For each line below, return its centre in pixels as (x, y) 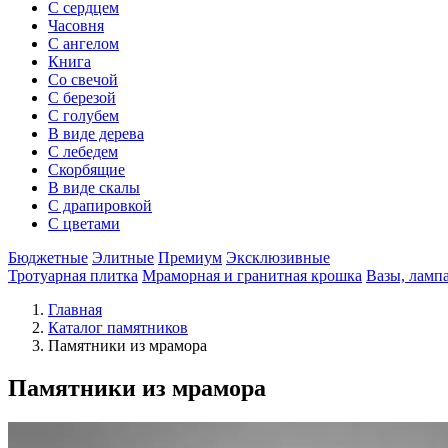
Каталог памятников (118, 327)
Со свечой (83, 79)
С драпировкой (100, 205)
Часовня (76, 25)
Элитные (123, 257)
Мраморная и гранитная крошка (252, 275)
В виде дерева (96, 133)
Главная (75, 309)
